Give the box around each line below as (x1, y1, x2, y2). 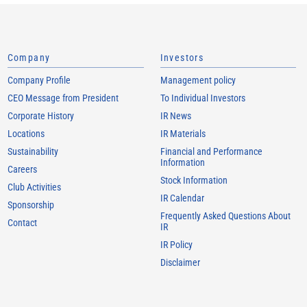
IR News (160, 110, 191, 121)
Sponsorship (7, 199, 54, 210)
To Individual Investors (160, 93, 245, 103)
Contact (7, 217, 37, 228)
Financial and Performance (160, 146, 262, 157)
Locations (7, 128, 45, 139)
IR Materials (160, 128, 206, 139)
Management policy (160, 75, 236, 86)
